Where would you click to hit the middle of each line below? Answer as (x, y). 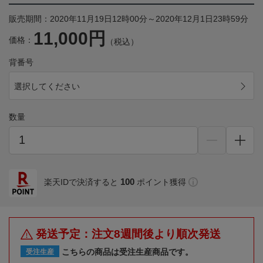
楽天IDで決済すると (81, 182)
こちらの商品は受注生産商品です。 (127, 252)
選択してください (47, 86)
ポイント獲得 (161, 182)
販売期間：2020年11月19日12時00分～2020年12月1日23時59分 (129, 18)
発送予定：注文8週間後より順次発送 (128, 234)
